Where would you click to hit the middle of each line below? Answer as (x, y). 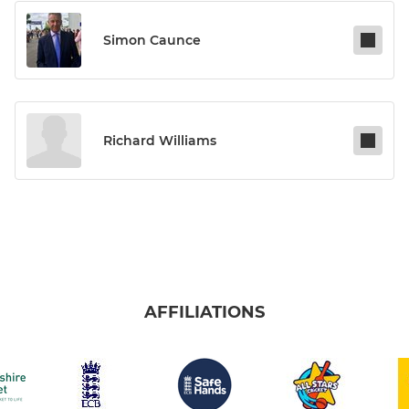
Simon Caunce (152, 41)
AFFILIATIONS (204, 313)
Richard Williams (160, 141)
